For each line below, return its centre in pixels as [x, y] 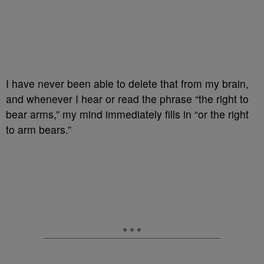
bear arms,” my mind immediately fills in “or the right [127, 114]
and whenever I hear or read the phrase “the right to [127, 99]
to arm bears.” [39, 130]
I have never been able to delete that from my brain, [127, 84]
